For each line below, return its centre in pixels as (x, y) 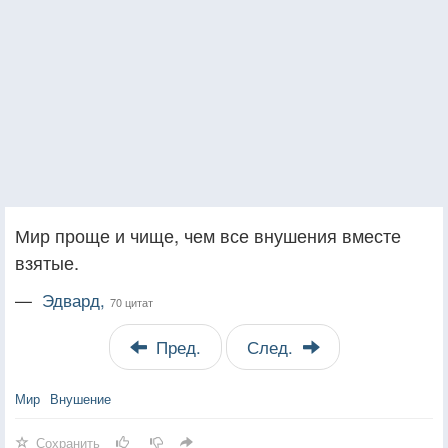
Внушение (80, 398)
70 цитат (131, 301)
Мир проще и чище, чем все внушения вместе (208, 234)
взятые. (47, 261)
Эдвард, (76, 299)
